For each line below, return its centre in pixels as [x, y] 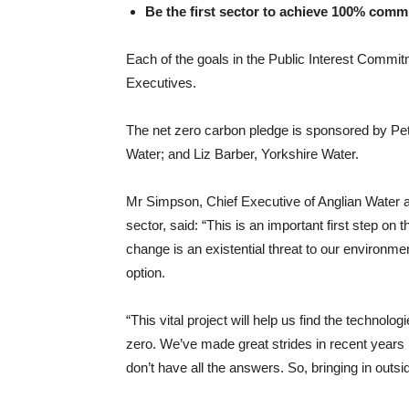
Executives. [161, 83]
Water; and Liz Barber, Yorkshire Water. [242, 154]
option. [146, 273]
